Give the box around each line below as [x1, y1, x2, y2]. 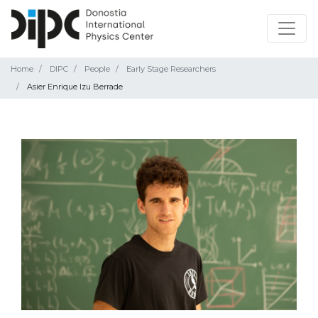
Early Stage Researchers [126, 63, 216, 74]
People [84, 63, 110, 74]
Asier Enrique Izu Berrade [27, 81, 123, 92]
